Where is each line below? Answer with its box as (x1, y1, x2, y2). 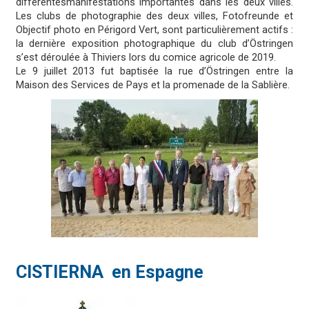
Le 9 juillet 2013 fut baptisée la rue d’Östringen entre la (16, 66, 293, 78)
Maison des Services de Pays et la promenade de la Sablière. (16, 79, 290, 92)
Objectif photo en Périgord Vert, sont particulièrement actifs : (16, 24, 293, 37)
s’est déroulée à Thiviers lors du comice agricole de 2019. (16, 52, 276, 64)
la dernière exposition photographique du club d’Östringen (16, 38, 293, 50)
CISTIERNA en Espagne (16, 262, 203, 283)
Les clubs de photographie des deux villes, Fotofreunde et (16, 10, 293, 23)
